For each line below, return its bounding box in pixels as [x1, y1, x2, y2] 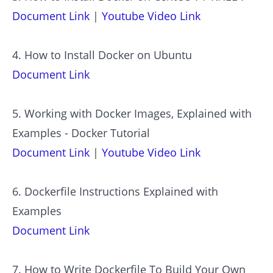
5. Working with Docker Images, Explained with [12, 106, 252, 121]
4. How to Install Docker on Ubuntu [12, 48, 192, 63]
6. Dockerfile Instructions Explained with [12, 184, 218, 199]
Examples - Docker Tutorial [12, 126, 150, 141]
